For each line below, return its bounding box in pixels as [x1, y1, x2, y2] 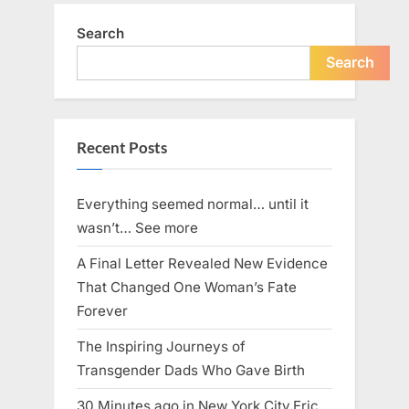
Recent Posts [77, 139, 167, 158]
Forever [77, 302, 128, 320]
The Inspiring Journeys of [77, 338, 246, 356]
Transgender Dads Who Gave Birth [77, 362, 305, 380]
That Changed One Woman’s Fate [77, 278, 297, 297]
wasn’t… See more [77, 218, 198, 236]
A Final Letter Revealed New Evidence [77, 255, 328, 273]
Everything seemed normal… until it [77, 194, 309, 213]
